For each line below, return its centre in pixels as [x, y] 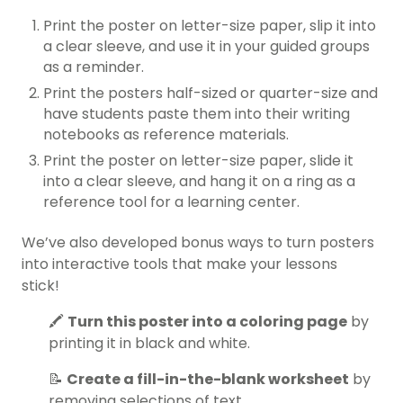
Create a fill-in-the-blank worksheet [208, 380]
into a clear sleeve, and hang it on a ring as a [199, 182]
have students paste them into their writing [197, 114]
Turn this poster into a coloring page [207, 322]
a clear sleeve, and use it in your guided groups [206, 47]
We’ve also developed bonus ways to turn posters [198, 243]
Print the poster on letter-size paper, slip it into [210, 26]
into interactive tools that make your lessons [179, 264]
